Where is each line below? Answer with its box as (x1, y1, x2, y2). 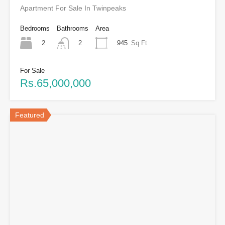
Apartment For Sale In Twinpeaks (20, 4, 126, 12)
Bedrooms (20, 25, 50, 32)
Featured (15, 111, 44, 120)
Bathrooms (57, 25, 88, 32)
